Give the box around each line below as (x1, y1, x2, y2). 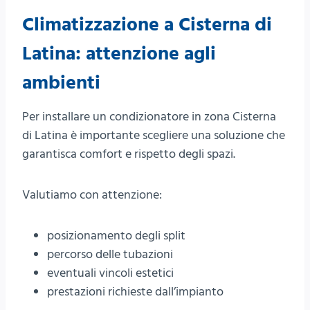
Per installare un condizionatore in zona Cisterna (22, 108, 276, 126)
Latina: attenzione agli (22, 41, 216, 68)
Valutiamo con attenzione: (22, 186, 162, 204)
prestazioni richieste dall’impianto (47, 283, 224, 301)
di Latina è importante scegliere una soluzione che (22, 127, 285, 145)
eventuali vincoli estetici (47, 264, 174, 282)
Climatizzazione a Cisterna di (22, 12, 272, 39)
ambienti (22, 70, 100, 97)
